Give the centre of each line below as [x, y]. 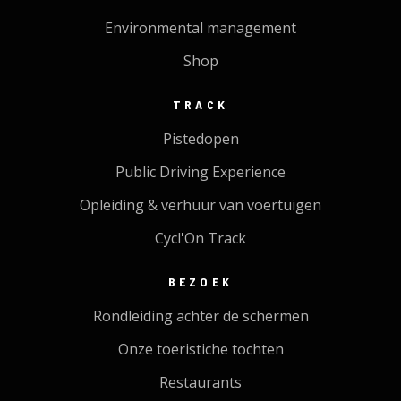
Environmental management [200, 27]
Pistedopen [200, 138]
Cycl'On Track [200, 238]
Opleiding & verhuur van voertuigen [200, 205]
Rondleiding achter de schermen [200, 316]
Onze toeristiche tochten [200, 349]
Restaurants [200, 382]
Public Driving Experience [200, 171]
